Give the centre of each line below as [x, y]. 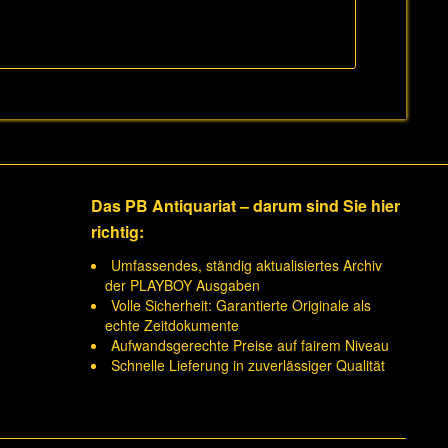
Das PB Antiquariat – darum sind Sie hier [245, 205]
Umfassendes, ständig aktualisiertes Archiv [246, 265]
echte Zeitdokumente [172, 325]
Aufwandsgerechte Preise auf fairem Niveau [250, 345]
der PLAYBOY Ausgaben [182, 285]
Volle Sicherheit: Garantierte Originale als [241, 305]
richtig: [117, 231]
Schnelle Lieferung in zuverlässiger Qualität [248, 365]
